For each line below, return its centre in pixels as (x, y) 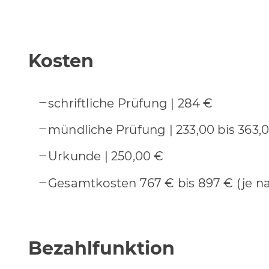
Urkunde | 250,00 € (106, 156)
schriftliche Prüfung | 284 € (131, 103)
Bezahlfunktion (101, 249)
